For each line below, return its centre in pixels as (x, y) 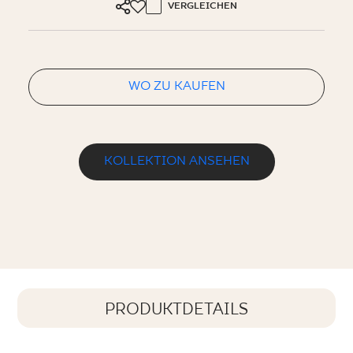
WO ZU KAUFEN (176, 87)
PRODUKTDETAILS (176, 310)
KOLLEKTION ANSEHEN (176, 162)
